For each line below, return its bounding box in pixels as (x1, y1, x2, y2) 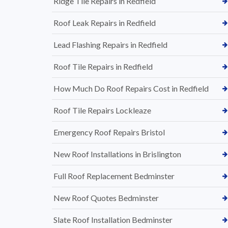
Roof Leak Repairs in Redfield (53, 18, 156, 27)
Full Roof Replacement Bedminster (53, 171, 175, 181)
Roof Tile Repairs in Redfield (53, 62, 153, 71)
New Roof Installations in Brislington (53, 149, 181, 159)
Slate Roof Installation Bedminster (53, 215, 173, 224)
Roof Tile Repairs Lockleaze (53, 105, 151, 115)
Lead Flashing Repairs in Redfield (53, 40, 167, 49)
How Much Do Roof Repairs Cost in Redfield (53, 83, 209, 93)
